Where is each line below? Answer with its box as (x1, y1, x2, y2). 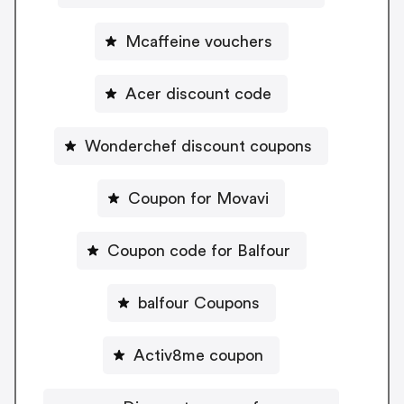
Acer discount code (125, 85, 271, 102)
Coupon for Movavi (128, 189, 269, 207)
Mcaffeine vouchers (124, 32, 272, 50)
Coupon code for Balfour (106, 242, 290, 259)
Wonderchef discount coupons (85, 137, 312, 154)
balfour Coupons (137, 294, 260, 311)
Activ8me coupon (133, 346, 263, 363)
